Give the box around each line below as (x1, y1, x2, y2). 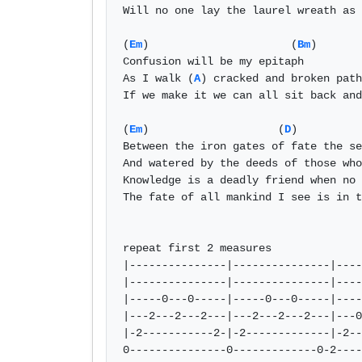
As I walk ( (123, 72, 194, 85)
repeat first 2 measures (123, 242, 271, 255)
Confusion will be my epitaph (123, 55, 310, 68)
